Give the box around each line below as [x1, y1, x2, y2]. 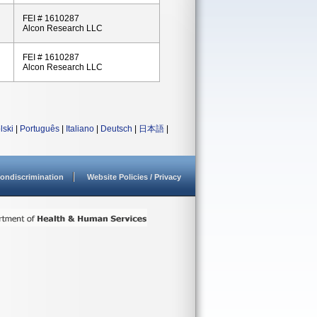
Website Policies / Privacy [87, 173, 181, 181]
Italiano [66, 124, 94, 134]
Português [20, 124, 59, 134]
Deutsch [100, 124, 132, 134]
